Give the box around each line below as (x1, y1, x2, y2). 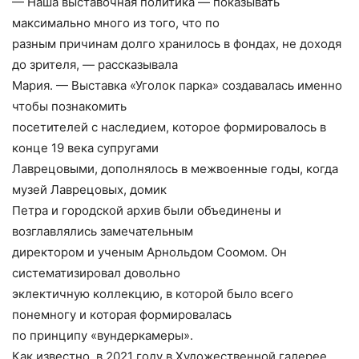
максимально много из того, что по (12, 15, 220, 31)
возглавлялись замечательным (12, 224, 193, 240)
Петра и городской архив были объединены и (12, 203, 281, 219)
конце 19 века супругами (12, 140, 159, 156)
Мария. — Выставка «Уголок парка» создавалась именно (12, 78, 342, 94)
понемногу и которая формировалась (12, 307, 232, 323)
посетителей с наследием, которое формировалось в (12, 119, 326, 135)
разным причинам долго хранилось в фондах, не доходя (12, 36, 341, 52)
